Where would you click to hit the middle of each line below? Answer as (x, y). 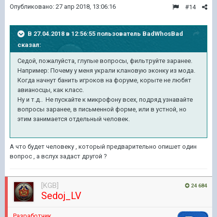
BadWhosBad (163, 33)
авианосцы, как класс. (51, 90)
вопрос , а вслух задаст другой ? (58, 156)
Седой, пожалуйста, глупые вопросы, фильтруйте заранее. (105, 61)
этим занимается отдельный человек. (75, 119)
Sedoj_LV (61, 196)
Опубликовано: (33, 7)
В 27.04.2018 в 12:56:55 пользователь (85, 33)
